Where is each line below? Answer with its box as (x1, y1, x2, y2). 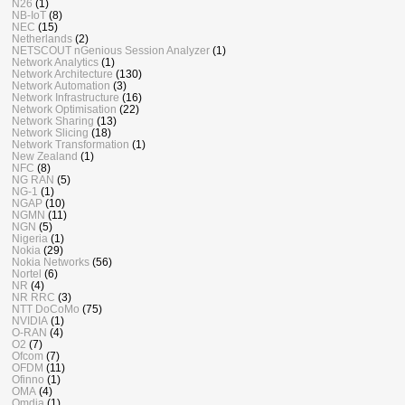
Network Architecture (12, 68, 113, 80)
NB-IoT (12, 9, 46, 22)
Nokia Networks (12, 256, 89, 268)
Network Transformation (12, 138, 129, 151)
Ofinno (12, 373, 44, 386)
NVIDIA (12, 315, 48, 327)
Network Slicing (12, 127, 89, 139)
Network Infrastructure (12, 91, 119, 104)
